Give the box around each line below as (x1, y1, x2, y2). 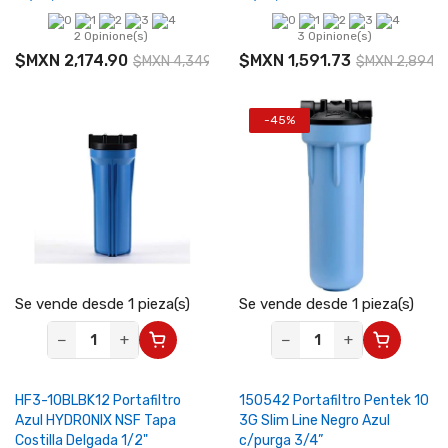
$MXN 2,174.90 (15, 51, 128, 70)
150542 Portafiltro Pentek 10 (239, 392, 429, 409)
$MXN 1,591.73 (239, 51, 351, 70)
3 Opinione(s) (297, 29, 375, 43)
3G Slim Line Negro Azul (239, 412, 390, 429)
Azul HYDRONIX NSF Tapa (15, 412, 176, 429)
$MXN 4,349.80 (133, 53, 232, 70)
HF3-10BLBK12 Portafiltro (15, 392, 181, 409)
